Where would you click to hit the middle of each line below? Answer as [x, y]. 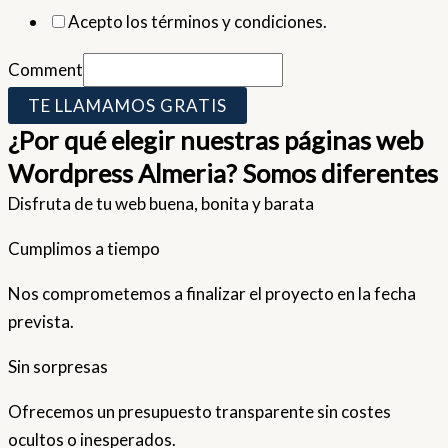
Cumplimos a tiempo [84, 249]
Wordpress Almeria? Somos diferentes [223, 173]
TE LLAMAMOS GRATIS [127, 106]
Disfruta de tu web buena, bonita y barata [161, 204]
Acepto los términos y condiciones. [197, 22]
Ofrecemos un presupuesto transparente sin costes [199, 412]
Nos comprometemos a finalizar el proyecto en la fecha [212, 294]
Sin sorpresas [58, 367]
